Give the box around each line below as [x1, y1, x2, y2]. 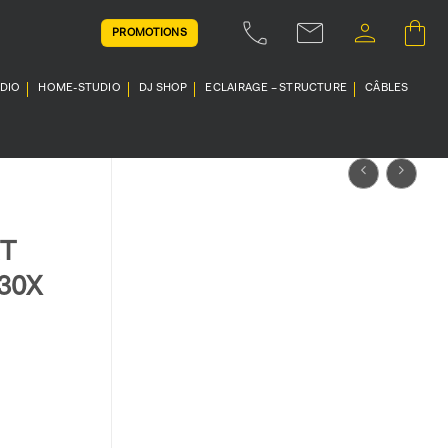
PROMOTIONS [111, 27, 188, 39]
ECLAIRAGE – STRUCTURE [205, 83, 348, 94]
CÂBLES [365, 83, 409, 94]
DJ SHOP [138, 83, 188, 94]
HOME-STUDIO [38, 83, 121, 94]
